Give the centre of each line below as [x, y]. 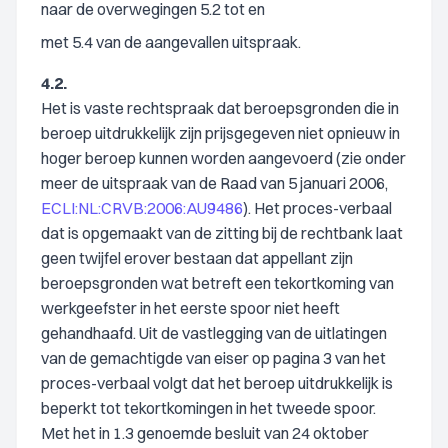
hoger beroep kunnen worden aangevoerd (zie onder [223, 158]
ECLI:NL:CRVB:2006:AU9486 [142, 208]
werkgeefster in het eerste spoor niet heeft [190, 308]
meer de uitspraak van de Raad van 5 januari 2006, [214, 183]
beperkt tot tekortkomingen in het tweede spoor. [208, 408]
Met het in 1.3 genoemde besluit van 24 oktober [205, 433]
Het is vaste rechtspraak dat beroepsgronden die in [220, 108]
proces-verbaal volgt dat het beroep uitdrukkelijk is [217, 383]
